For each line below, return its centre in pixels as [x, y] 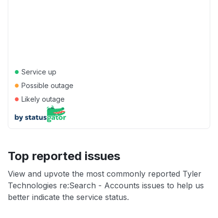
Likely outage [42, 99]
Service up [38, 72]
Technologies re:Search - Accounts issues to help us [106, 185]
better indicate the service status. [68, 197]
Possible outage [46, 85]
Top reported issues [64, 156]
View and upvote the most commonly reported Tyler [105, 174]
